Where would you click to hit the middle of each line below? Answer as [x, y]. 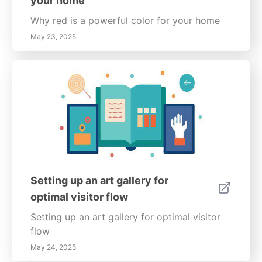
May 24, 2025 [53, 247]
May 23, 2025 [53, 37]
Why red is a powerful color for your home [125, 21]
